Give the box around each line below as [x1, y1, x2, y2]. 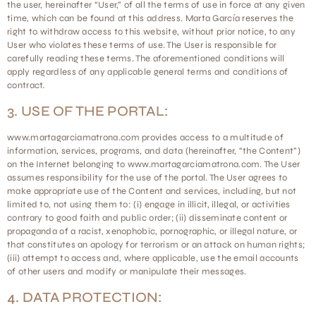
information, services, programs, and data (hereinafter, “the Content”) [7, 145, 300, 157]
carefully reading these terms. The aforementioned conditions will [7, 53, 285, 64]
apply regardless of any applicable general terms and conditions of [7, 66, 288, 78]
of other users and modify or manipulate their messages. [7, 266, 247, 277]
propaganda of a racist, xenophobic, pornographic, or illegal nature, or [7, 226, 298, 237]
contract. [7, 80, 45, 91]
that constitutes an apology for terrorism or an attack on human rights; [7, 239, 305, 250]
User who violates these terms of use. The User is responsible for [7, 39, 277, 51]
